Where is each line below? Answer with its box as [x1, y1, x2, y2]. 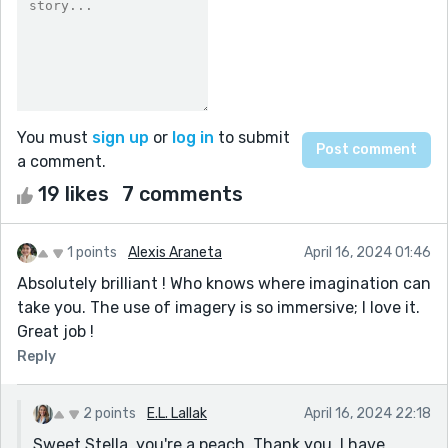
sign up [92, 127, 149, 147]
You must [17, 127, 92, 147]
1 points [67, 243, 117, 261]
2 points [83, 404, 136, 422]
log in [172, 127, 214, 147]
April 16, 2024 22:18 [304, 404, 431, 422]
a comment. [17, 151, 106, 171]
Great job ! [17, 321, 94, 341]
